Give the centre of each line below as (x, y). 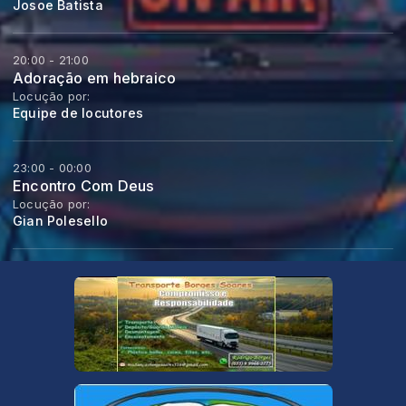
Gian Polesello (60, 221)
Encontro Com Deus (84, 186)
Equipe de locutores (78, 113)
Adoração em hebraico (95, 78)
